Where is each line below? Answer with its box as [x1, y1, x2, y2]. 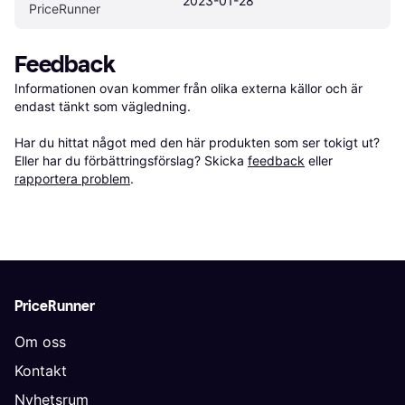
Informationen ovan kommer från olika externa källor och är [14, 80, 363, 97]
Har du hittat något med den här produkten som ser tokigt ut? [14, 135, 380, 151]
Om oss [14, 333, 66, 352]
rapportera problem [14, 171, 130, 187]
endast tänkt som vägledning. [14, 99, 191, 115]
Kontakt [14, 362, 67, 381]
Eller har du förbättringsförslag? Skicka [14, 153, 248, 169]
